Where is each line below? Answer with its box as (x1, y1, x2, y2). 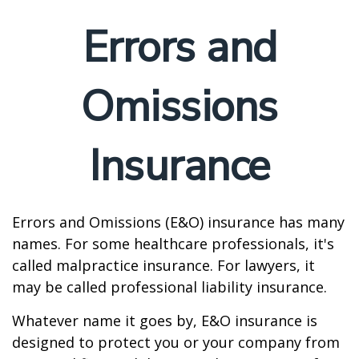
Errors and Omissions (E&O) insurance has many (12, 212, 345, 232)
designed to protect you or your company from (12, 333, 340, 352)
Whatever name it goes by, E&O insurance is (12, 311, 317, 330)
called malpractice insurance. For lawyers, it (12, 256, 315, 275)
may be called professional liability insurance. (12, 277, 327, 296)
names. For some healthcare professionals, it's (12, 234, 334, 253)
